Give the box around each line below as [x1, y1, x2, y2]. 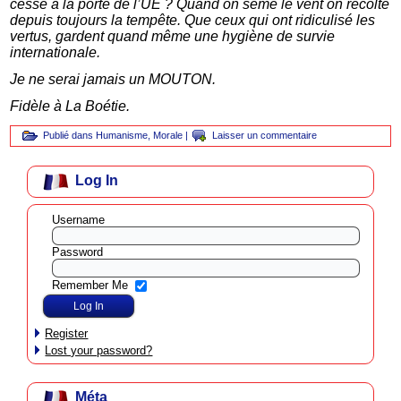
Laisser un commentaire [212, 129, 318, 141]
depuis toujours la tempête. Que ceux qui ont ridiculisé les [10, 12, 376, 28]
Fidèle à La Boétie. [10, 98, 131, 114]
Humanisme [96, 129, 149, 141]
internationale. [10, 44, 101, 60]
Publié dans [43, 129, 94, 141]
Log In [75, 172, 119, 188]
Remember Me [52, 278, 129, 293]
